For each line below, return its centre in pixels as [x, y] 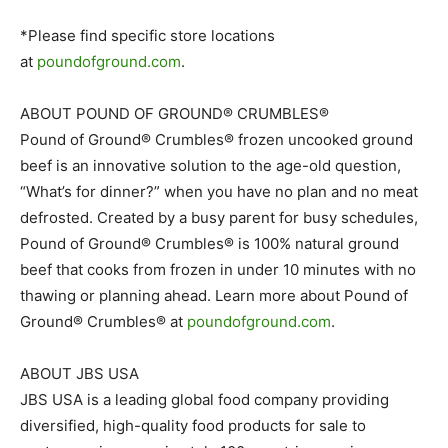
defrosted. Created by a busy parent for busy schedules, [219, 217]
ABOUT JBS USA [79, 373]
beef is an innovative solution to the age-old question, [210, 165]
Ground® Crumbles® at [103, 321]
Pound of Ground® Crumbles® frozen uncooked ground [216, 139]
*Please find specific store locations [147, 35]
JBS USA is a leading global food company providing [204, 399]
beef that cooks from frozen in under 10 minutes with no [218, 269]
